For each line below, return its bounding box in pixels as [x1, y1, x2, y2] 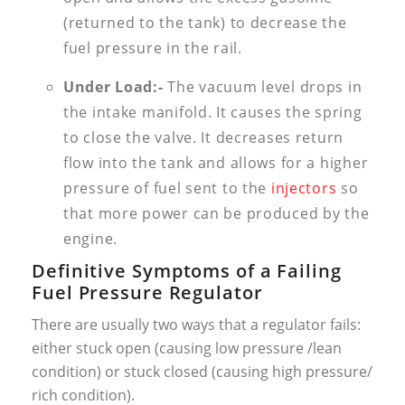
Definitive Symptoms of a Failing [32, 259, 342, 284]
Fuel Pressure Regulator [32, 280, 263, 306]
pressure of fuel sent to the [63, 178, 271, 199]
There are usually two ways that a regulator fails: [32, 315, 361, 335]
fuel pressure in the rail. [63, 38, 242, 59]
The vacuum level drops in [163, 77, 363, 98]
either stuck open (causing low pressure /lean [32, 338, 342, 359]
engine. [63, 229, 118, 250]
